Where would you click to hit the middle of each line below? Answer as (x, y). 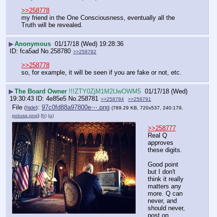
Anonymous (33, 44)
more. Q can (165, 194)
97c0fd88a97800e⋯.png (76, 108)
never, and (162, 201)
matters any (164, 186)
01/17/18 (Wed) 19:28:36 (89, 44)
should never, (166, 208)
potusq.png (25, 116)
